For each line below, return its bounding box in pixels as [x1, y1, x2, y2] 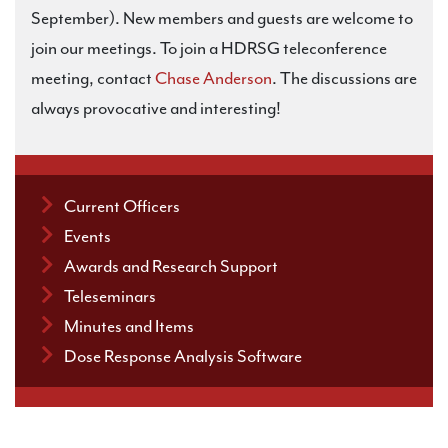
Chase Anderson [155, 67, 272, 89]
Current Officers [64, 195, 180, 217]
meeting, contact [31, 67, 155, 89]
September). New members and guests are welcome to [31, 7, 413, 29]
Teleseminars [64, 285, 156, 307]
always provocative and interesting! [31, 97, 281, 119]
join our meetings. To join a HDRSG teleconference [31, 37, 387, 59]
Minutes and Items [64, 315, 194, 337]
